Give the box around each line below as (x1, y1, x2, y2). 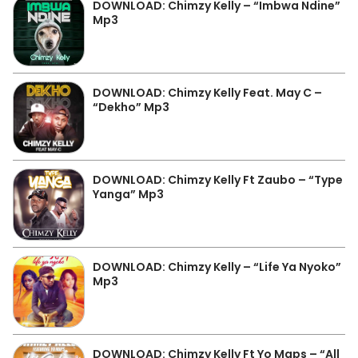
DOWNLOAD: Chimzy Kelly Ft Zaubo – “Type (93, 172, 343, 188)
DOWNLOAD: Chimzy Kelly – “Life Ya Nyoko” (93, 259, 341, 275)
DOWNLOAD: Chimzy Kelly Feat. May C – (93, 85, 322, 101)
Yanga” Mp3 (93, 186, 164, 202)
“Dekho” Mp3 (93, 99, 169, 115)
